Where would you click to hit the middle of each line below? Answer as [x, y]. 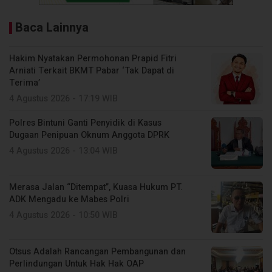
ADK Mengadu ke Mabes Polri [69, 199]
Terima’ [25, 83]
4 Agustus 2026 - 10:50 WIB [63, 215]
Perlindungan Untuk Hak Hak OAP [76, 263]
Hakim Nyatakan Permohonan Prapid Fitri [93, 58]
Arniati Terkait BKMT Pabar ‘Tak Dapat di [92, 70]
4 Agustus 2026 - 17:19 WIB [63, 98]
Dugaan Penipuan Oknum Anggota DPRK [89, 135]
